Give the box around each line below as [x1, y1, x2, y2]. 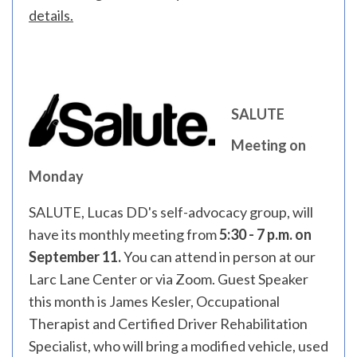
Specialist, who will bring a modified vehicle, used [29, 337, 328, 355]
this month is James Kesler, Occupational [29, 292, 280, 310]
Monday [29, 167, 84, 185]
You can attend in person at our [124, 248, 316, 265]
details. [29, 6, 73, 24]
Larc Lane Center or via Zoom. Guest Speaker [29, 270, 308, 288]
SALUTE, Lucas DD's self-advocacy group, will [29, 203, 313, 221]
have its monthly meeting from [29, 226, 219, 243]
